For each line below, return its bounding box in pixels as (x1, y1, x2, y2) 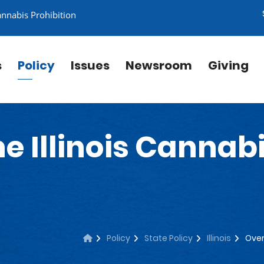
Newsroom (126, 57, 192, 74)
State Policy (144, 232, 193, 244)
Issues (71, 57, 110, 74)
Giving (208, 57, 249, 74)
